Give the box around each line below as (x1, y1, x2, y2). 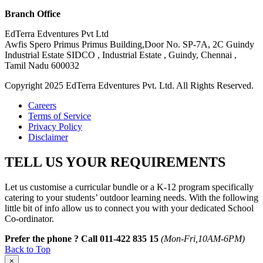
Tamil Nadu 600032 (5, 60, 79, 70)
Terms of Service (28, 110, 91, 121)
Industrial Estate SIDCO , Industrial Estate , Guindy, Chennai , (5, 49, 237, 60)
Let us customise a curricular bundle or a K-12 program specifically (5, 181, 254, 192)
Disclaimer (28, 131, 68, 142)
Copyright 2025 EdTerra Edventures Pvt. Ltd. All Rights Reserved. (5, 80, 254, 90)
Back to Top (5, 244, 50, 254)
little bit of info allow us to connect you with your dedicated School (5, 203, 254, 213)
